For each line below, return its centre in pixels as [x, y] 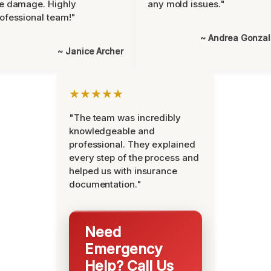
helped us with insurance [123, 171]
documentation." [105, 184]
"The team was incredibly [125, 118]
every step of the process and [134, 158]
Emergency [124, 249]
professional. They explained [132, 144]
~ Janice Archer [90, 51]
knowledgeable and [112, 131]
